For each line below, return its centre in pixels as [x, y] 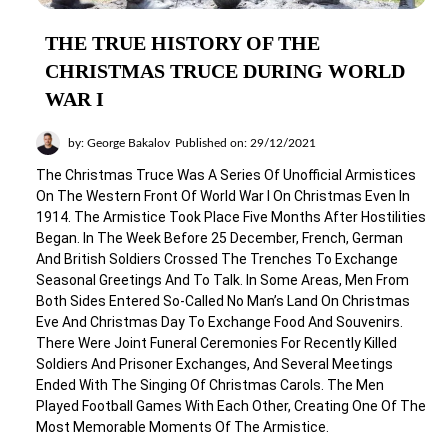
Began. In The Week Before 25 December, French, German [219, 238]
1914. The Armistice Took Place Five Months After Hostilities [231, 217]
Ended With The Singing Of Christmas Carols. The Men [210, 385]
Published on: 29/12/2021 [245, 143]
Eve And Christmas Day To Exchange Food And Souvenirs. [219, 322]
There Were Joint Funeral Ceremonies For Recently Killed [216, 343]
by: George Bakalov [119, 143]
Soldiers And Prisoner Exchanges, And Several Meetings [214, 364]
